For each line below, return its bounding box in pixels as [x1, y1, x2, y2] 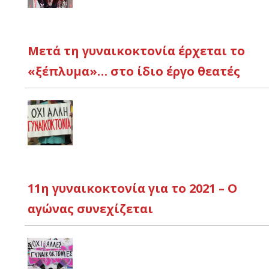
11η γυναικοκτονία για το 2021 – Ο [28, 180, 237, 197]
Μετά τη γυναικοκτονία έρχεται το [28, 43, 245, 59]
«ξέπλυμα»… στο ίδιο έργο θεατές [28, 63, 240, 80]
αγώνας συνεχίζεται [28, 201, 153, 217]
